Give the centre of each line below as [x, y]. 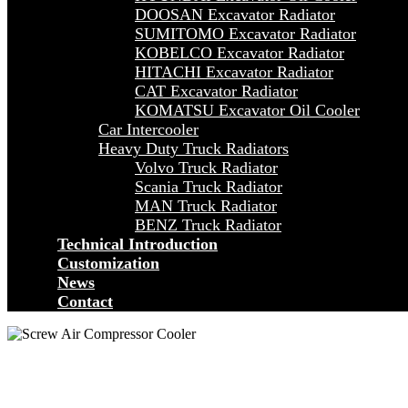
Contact [85, 301]
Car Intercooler [148, 129]
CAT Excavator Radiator [216, 91]
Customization [108, 263]
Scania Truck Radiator [209, 187]
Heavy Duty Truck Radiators [194, 148]
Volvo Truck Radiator [206, 168]
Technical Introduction [138, 244]
